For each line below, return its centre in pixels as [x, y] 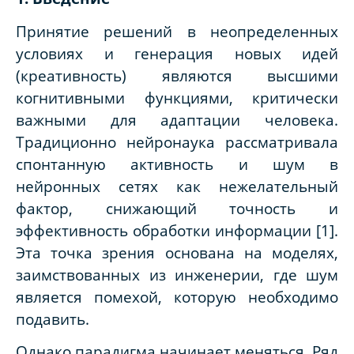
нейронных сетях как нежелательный [177, 186]
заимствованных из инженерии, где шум [177, 274]
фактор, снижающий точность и [177, 208]
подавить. [53, 318]
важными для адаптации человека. [177, 119]
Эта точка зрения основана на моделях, [177, 252]
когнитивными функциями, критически [177, 97]
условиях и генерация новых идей [177, 53]
